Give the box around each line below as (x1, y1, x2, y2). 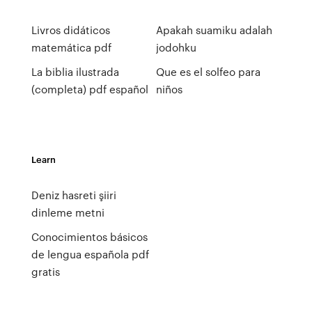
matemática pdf (31, 40, 111, 55)
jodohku (155, 40, 196, 55)
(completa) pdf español (31, 81, 148, 97)
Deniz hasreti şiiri (31, 187, 116, 203)
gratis (31, 264, 60, 279)
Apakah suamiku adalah (155, 22, 272, 38)
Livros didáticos (31, 22, 110, 38)
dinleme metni (31, 205, 104, 220)
